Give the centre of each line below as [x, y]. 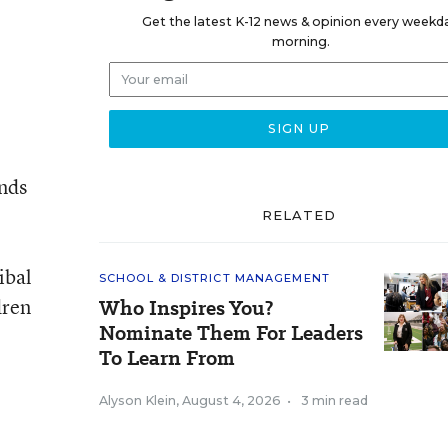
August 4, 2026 [231, 400]
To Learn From [167, 358]
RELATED [299, 215]
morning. [300, 41]
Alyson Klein [137, 400]
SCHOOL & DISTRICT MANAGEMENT [214, 278]
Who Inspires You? [186, 308]
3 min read [334, 400]
